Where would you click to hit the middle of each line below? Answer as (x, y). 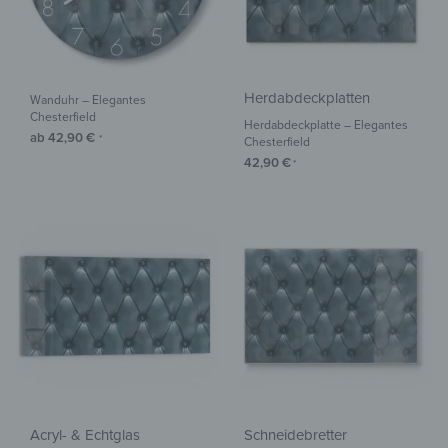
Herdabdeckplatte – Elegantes (326, 125)
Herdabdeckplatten (307, 98)
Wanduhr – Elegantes (88, 100)
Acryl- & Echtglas (85, 435)
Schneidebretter (295, 435)
